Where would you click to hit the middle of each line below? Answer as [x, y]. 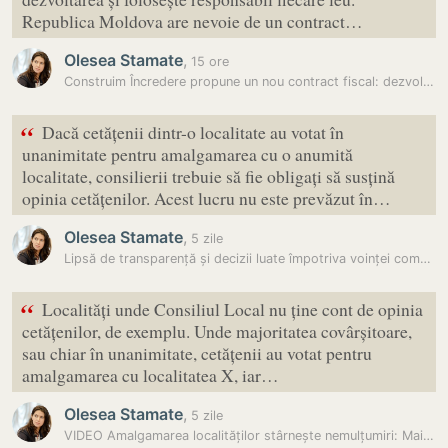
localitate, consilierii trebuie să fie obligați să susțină [208, 176]
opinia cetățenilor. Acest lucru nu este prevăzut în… [206, 198]
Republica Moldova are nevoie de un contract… [192, 21]
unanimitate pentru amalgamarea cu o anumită [187, 154]
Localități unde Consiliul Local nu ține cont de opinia [232, 309]
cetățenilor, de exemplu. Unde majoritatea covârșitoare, [217, 331]
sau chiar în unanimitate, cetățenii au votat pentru [197, 353]
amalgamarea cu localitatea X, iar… [150, 375]
